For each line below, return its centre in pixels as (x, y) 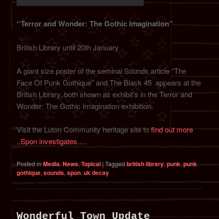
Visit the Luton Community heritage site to (84, 130)
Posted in (29, 163)
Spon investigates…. (54, 141)
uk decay (97, 172)
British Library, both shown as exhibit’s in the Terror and (105, 94)
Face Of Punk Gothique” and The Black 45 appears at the (109, 83)
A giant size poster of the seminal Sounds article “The (102, 71)
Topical (91, 164)
